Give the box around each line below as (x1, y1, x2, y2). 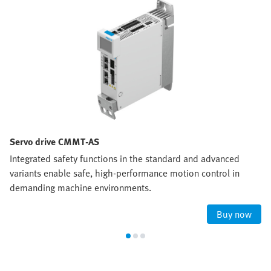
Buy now (217, 206, 252, 221)
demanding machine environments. (10, 180, 151, 195)
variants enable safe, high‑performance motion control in (10, 165, 240, 180)
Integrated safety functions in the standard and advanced (10, 151, 240, 166)
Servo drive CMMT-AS (10, 134, 99, 149)
